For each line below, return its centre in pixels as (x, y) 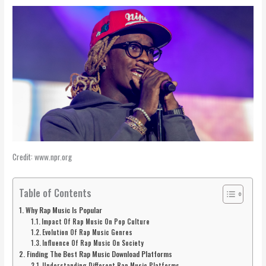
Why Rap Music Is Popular (64, 210)
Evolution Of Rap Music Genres (87, 232)
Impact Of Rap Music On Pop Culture (95, 221)
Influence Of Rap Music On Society (93, 243)
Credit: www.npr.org (42, 157)
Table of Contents (56, 192)
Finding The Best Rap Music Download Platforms (99, 254)
